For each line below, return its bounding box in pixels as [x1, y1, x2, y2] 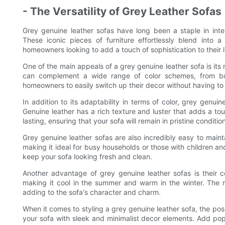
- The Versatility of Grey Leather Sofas [23, 5, 221, 18]
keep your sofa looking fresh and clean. [23, 152, 152, 161]
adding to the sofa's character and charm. [23, 188, 161, 197]
